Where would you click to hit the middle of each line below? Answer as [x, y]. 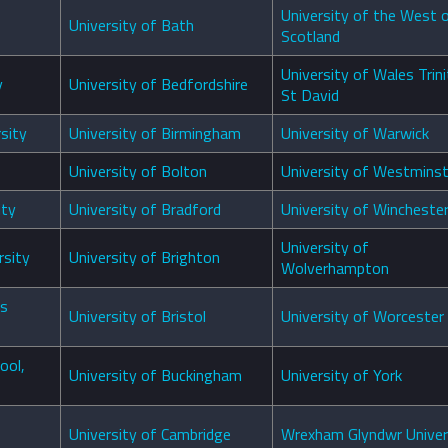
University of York [341, 375]
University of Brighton [144, 257]
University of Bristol [137, 316]
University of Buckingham [155, 375]
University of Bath [131, 25]
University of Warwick [355, 133]
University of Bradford [145, 209]
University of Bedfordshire [158, 84]
